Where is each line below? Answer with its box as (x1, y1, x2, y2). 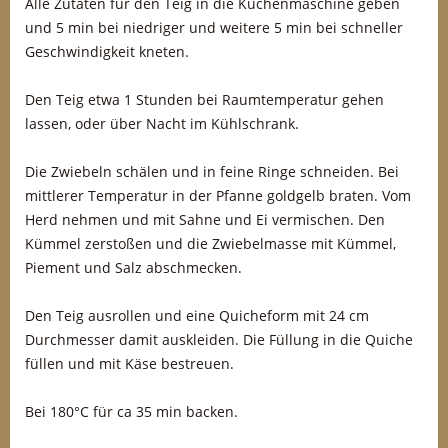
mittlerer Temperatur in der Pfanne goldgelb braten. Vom (25, 186, 411, 205)
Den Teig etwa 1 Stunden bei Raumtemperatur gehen (25, 90, 384, 109)
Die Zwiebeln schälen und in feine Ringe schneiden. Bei (25, 162, 399, 181)
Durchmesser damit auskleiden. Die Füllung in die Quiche (25, 330, 413, 349)
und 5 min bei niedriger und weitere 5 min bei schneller (25, 18, 403, 37)
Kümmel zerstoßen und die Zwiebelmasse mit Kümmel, (25, 234, 396, 253)
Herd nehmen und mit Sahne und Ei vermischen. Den (25, 210, 385, 229)
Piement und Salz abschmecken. (25, 258, 242, 277)
